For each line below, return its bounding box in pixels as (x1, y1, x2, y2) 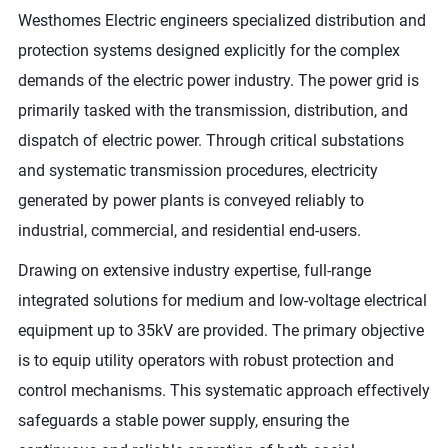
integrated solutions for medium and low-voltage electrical (17, 290, 427, 310)
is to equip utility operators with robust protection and (17, 350, 394, 370)
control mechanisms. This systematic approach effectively (17, 380, 430, 400)
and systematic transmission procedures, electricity (17, 160, 378, 180)
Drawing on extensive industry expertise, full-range (17, 260, 371, 280)
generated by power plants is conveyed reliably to (17, 190, 364, 210)
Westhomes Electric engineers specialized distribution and (17, 10, 426, 30)
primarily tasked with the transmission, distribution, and (17, 100, 408, 120)
